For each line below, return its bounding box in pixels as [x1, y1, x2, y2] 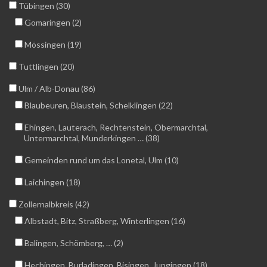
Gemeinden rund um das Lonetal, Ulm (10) [23, 155, 179, 166]
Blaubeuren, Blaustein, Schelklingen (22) [23, 100, 173, 111]
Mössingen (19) [23, 39, 82, 50]
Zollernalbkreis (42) [17, 199, 89, 210]
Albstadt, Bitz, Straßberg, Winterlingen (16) [23, 216, 185, 226]
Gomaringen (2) [23, 17, 82, 28]
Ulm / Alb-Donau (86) [17, 83, 95, 94]
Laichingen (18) [23, 177, 80, 188]
